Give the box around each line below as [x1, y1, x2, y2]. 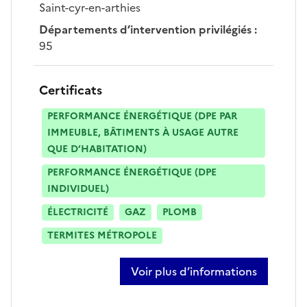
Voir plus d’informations [131, 262, 257, 280]
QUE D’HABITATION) [47, 141, 147, 156]
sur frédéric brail [130, 270, 216, 287]
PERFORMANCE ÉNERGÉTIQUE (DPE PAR [47, 108, 237, 123]
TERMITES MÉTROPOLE [47, 228, 157, 243]
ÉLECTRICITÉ [47, 204, 108, 219]
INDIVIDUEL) [47, 181, 109, 196]
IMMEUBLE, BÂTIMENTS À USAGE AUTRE [47, 125, 238, 140]
